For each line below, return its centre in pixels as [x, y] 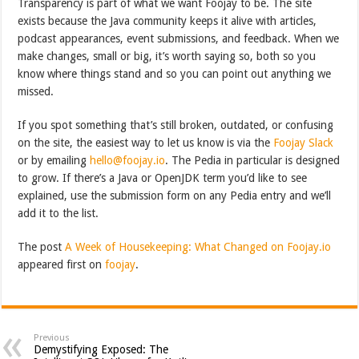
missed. [36, 91]
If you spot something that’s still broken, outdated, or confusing [176, 125]
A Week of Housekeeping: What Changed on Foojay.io [198, 246]
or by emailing [54, 160]
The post [42, 246]
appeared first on [62, 264]
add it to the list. [58, 213]
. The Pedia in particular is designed [253, 160]
